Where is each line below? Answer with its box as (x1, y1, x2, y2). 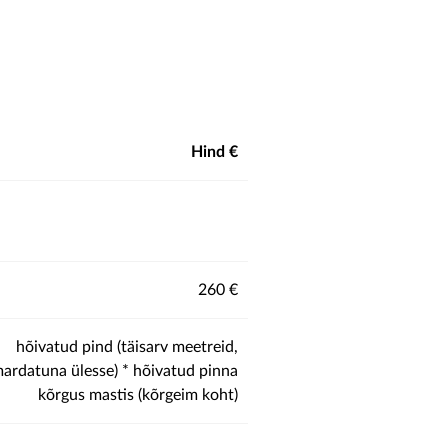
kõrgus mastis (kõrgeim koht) (38, 387, 238, 403)
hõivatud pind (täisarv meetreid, (16, 339, 238, 355)
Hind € (191, 144, 238, 160)
